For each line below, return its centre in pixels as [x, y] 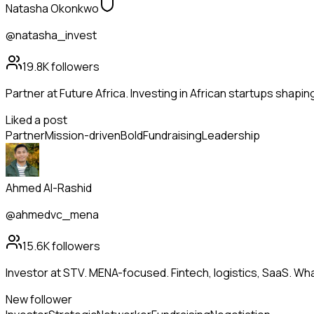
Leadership [231, 136]
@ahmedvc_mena [52, 215]
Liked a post [36, 120]
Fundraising [172, 136]
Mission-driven [83, 136]
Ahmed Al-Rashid [49, 188]
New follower [39, 300]
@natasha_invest [51, 35]
